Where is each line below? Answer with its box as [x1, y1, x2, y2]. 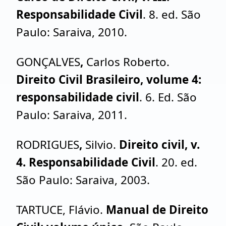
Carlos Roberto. [86, 54, 169, 70]
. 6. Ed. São [139, 89, 197, 105]
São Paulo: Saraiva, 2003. [16, 172, 150, 188]
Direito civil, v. [119, 137, 200, 152]
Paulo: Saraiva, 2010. [16, 24, 127, 40]
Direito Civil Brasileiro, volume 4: [16, 72, 201, 87]
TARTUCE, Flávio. [16, 202, 106, 217]
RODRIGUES [16, 137, 79, 152]
